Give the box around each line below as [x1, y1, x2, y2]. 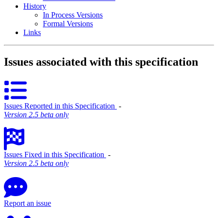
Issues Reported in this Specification [4, 101, 117, 110]
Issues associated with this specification [4, 55, 198, 68]
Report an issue [4, 199, 51, 207]
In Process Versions [43, 11, 103, 19]
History [23, 2, 46, 10]
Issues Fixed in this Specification [4, 150, 106, 159]
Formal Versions [43, 19, 93, 28]
